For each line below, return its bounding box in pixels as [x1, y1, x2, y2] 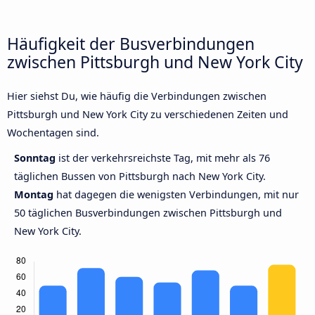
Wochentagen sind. [7, 126, 99, 140]
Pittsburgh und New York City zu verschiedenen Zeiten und [7, 108, 288, 122]
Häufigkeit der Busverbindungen [7, 32, 255, 55]
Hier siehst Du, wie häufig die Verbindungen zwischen [7, 89, 266, 103]
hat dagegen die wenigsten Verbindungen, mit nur [53, 188, 299, 202]
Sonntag [14, 151, 58, 165]
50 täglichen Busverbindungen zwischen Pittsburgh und [14, 206, 282, 220]
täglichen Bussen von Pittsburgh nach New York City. [14, 169, 266, 184]
